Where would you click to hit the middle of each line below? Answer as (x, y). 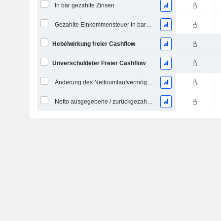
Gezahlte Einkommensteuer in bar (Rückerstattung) (149, 25)
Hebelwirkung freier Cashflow (93, 44)
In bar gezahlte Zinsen (84, 5)
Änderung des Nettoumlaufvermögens (150, 82)
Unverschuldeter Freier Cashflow (99, 63)
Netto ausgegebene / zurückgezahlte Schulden (150, 102)
